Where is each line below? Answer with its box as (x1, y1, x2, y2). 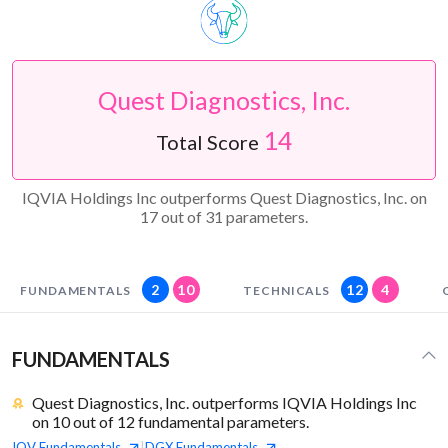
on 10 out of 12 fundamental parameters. (31, 412, 309, 432)
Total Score (155, 130, 263, 155)
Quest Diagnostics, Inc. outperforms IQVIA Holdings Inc (31, 393, 417, 413)
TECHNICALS (243, 283, 331, 299)
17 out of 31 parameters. (140, 207, 308, 227)
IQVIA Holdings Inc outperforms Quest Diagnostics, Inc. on (21, 188, 427, 208)
